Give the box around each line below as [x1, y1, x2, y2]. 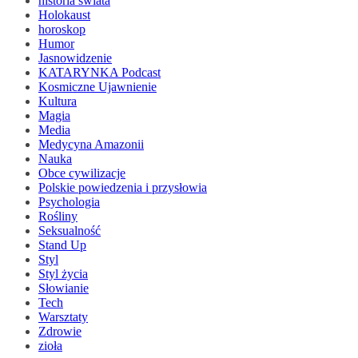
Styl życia [38, 267, 88, 281]
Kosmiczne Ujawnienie [38, 80, 157, 94]
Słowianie [38, 281, 89, 296]
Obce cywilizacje [38, 166, 125, 181]
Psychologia [38, 195, 100, 209]
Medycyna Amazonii [38, 137, 144, 152]
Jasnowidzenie [38, 51, 112, 66]
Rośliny [38, 209, 78, 224]
